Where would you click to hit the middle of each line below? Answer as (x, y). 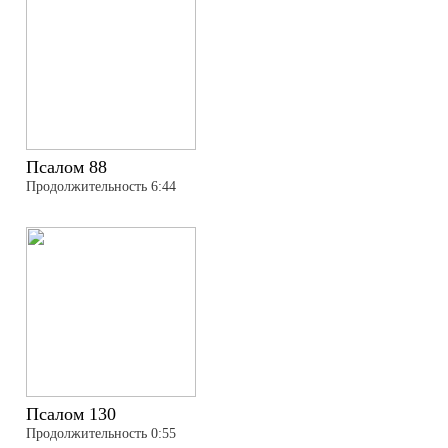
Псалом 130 (71, 414)
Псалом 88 (66, 167)
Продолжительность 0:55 (101, 433)
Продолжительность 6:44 (101, 186)
